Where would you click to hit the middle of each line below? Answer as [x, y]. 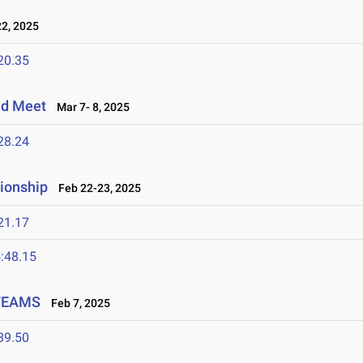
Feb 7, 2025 [77, 303]
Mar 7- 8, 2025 [90, 107]
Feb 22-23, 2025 [96, 188]
